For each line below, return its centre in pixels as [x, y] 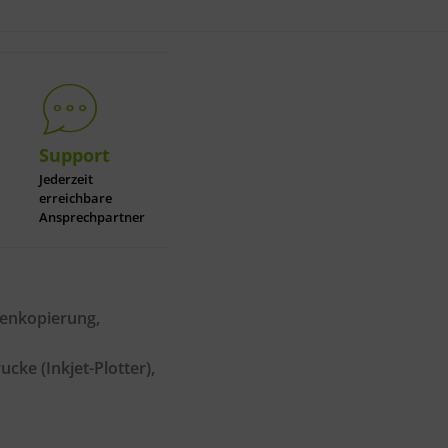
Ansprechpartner [92, 217]
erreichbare [76, 198]
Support [75, 155]
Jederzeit [66, 179]
